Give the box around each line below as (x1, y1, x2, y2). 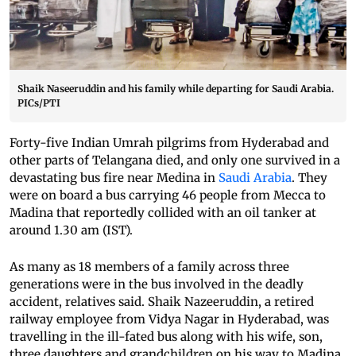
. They (292, 170, 327, 186)
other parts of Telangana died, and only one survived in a (10, 153, 340, 168)
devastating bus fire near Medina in (10, 170, 219, 186)
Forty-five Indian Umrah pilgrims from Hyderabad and (10, 135, 329, 151)
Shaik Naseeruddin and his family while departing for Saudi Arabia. (17, 83, 334, 95)
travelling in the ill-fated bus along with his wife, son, (10, 329, 323, 345)
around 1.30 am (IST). (10, 222, 133, 238)
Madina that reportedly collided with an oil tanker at (10, 205, 316, 221)
